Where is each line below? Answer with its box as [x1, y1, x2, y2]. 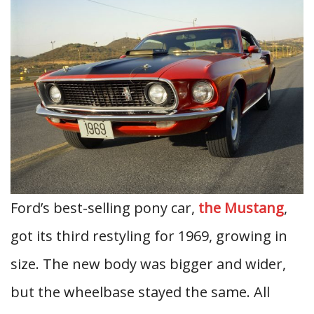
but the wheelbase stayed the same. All [11, 282, 270, 301]
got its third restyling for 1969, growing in [11, 226, 287, 245]
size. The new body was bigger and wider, [11, 254, 286, 273]
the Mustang [198, 198, 284, 217]
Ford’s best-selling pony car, [11, 198, 198, 217]
